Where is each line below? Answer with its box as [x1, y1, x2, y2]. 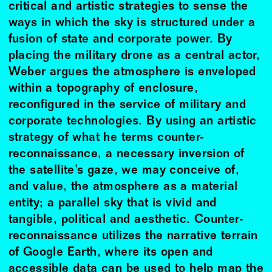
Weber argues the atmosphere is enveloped [8, 66, 256, 79]
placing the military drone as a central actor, [8, 49, 260, 63]
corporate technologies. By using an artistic [8, 115, 257, 128]
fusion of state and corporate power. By [8, 33, 233, 46]
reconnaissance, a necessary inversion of [8, 148, 245, 161]
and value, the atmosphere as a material [8, 180, 238, 194]
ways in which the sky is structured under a [8, 16, 256, 30]
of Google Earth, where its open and [8, 246, 213, 259]
